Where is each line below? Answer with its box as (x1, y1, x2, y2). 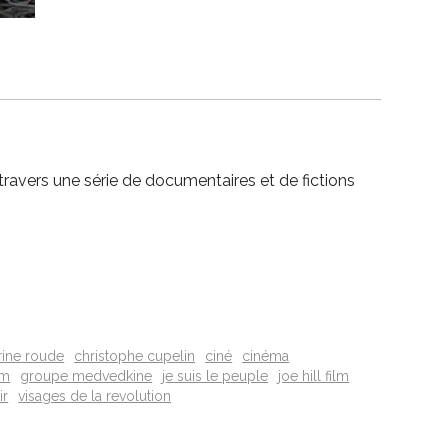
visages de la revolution (18, 388, 172, 405)
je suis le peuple (162, 368, 269, 385)
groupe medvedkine (20, 368, 153, 385)
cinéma (242, 348, 290, 365)
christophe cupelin (74, 348, 196, 365)
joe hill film (278, 368, 350, 385)
